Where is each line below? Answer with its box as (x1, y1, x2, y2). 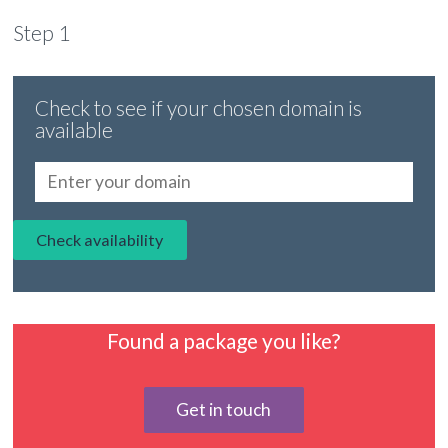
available (35, 117, 114, 143)
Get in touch (176, 399, 272, 421)
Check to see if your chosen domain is (35, 95, 363, 121)
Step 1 (13, 19, 71, 45)
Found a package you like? (107, 328, 341, 354)
